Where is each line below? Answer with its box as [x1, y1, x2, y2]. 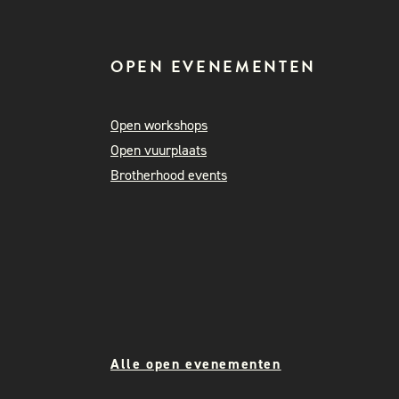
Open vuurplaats [110, 141, 207, 159]
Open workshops [110, 116, 208, 134]
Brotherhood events [110, 166, 227, 184]
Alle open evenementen [110, 354, 281, 373]
